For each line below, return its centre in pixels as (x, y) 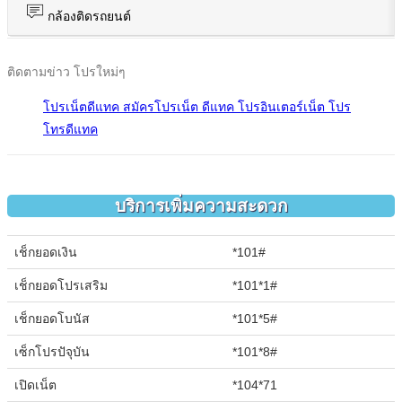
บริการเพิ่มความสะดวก (201, 206)
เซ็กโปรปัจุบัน (52, 351)
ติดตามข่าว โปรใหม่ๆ (66, 73)
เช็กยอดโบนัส (52, 318)
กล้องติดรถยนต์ (87, 17)
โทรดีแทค (70, 130)
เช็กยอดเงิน (46, 252)
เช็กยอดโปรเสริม (61, 285)
